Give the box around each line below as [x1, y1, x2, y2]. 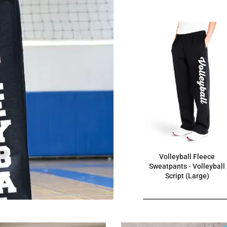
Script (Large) [165, 171, 209, 180]
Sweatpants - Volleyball [149, 162, 225, 170]
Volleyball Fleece [159, 152, 215, 161]
